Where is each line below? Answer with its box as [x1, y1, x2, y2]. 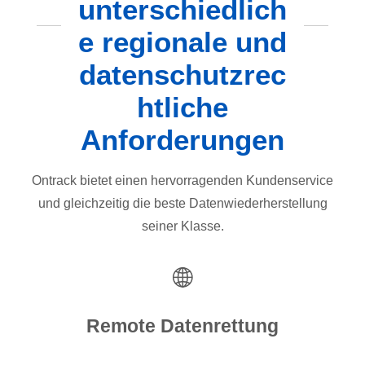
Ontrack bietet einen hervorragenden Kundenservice [32, 173, 333, 187]
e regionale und [78, 25, 287, 58]
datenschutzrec [79, 58, 286, 90]
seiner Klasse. [141, 218, 224, 233]
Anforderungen [81, 123, 284, 156]
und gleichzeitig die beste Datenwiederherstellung [37, 196, 328, 210]
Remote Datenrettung [86, 315, 279, 337]
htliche [137, 90, 228, 123]
